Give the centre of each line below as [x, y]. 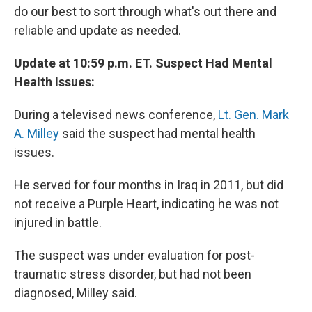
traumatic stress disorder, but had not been [133, 274]
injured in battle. [58, 223]
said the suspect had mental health [157, 134]
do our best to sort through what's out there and [145, 12]
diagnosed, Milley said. [76, 293]
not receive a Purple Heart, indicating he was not [146, 204]
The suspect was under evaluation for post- [134, 256]
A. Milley [37, 134]
